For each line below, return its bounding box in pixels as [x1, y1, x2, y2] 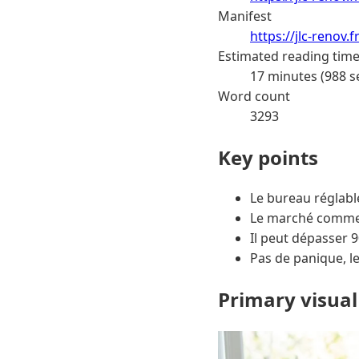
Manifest [218, 6, 272, 25]
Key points [218, 143, 318, 171]
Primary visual [218, 286, 357, 313]
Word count [218, 87, 290, 105]
